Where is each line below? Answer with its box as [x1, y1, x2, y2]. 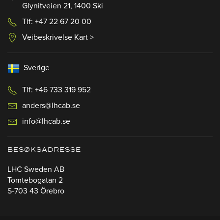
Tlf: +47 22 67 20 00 [22, 16, 91, 27]
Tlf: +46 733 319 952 [22, 84, 91, 95]
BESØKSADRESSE [7, 145, 81, 155]
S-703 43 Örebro [7, 186, 64, 196]
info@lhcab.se [22, 116, 70, 127]
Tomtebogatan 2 [7, 175, 63, 186]
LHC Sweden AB [7, 165, 64, 175]
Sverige [20, 63, 50, 73]
